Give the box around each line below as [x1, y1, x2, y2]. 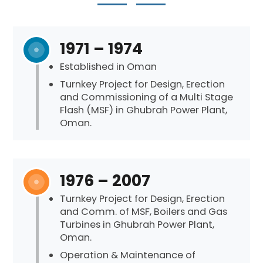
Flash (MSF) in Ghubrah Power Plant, [60, 103, 228, 117]
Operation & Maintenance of [60, 248, 196, 262]
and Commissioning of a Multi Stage [60, 90, 234, 104]
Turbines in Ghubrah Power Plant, [60, 217, 215, 231]
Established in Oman [60, 59, 157, 73]
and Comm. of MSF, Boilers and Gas [60, 204, 228, 218]
